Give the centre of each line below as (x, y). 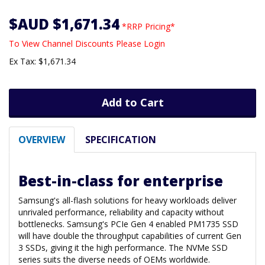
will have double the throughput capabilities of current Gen (130, 235)
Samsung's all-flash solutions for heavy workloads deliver (127, 200)
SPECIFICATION (121, 139)
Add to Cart (132, 102)
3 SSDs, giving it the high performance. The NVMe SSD (123, 247)
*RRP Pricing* (148, 26)
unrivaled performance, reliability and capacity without (121, 212)
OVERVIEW (42, 139)
